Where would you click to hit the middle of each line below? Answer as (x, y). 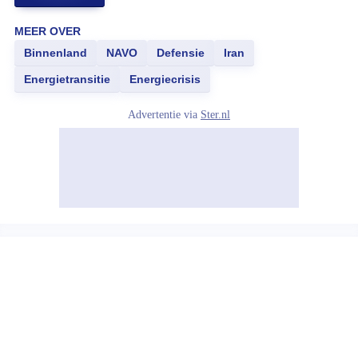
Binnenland (56, 53)
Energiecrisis (165, 79)
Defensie (181, 53)
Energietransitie (67, 79)
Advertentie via (164, 115)
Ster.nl (215, 115)
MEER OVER (48, 31)
